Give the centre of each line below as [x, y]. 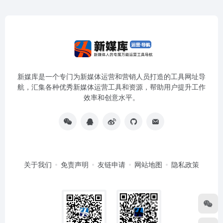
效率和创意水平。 [111, 97]
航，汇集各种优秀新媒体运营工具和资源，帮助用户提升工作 [111, 87]
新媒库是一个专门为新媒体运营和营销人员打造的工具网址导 [111, 76]
